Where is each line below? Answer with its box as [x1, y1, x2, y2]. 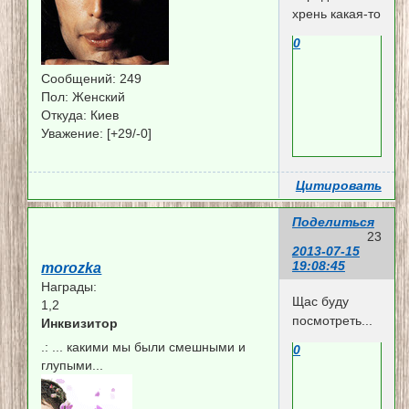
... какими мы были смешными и [48, 339, 246, 354]
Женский [68, 89, 126, 104]
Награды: [41, 278, 98, 294]
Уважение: [41, 125, 104, 141]
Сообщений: [41, 70, 117, 86]
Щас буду [291, 293, 349, 309]
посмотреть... [291, 312, 372, 328]
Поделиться [291, 215, 374, 230]
